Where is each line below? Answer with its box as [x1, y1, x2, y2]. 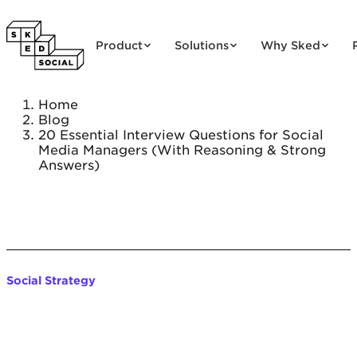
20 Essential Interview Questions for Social [38, 127, 324, 143]
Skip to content [6, 6, 110, 22]
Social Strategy [6, 274, 96, 287]
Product [96, 39, 143, 52]
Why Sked [261, 39, 321, 52]
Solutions [175, 39, 229, 52]
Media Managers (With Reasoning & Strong [38, 143, 326, 158]
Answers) [38, 158, 100, 173]
